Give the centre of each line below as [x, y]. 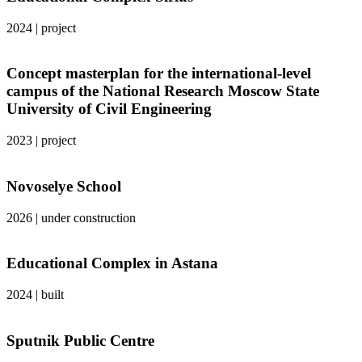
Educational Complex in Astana [112, 263]
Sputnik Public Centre [80, 340]
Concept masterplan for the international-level [159, 74]
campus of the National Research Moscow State [163, 91]
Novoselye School [64, 186]
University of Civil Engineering [109, 109]
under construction [88, 217]
